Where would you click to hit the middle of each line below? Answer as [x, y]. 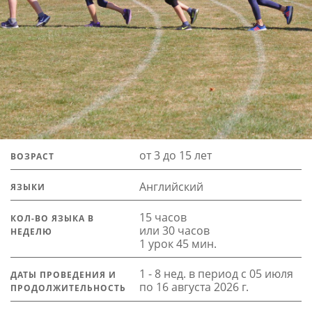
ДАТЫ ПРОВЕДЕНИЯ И [63, 275]
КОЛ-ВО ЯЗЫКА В [52, 218]
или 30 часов [174, 230]
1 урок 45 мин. [178, 243]
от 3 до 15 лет [175, 156]
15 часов [163, 217]
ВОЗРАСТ [32, 157]
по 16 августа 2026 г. [194, 287]
